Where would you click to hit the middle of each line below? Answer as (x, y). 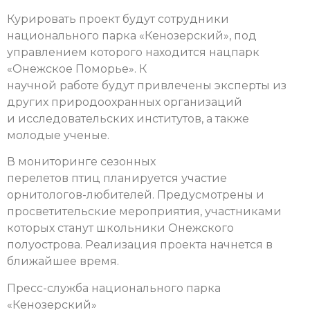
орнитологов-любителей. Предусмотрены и (136, 195)
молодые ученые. (60, 135)
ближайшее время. (63, 262)
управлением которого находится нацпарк (133, 52)
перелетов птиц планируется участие (117, 179)
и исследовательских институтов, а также (128, 118)
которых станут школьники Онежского (120, 228)
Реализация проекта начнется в (179, 245)
